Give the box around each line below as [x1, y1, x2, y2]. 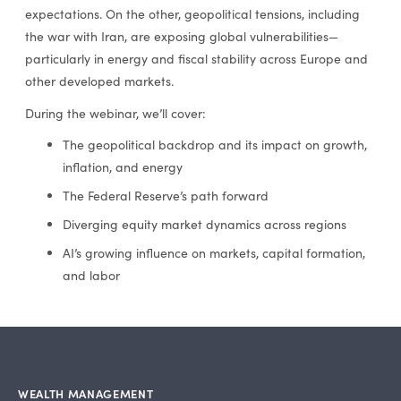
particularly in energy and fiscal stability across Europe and [24, 50, 368, 68]
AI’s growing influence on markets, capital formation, [62, 244, 365, 262]
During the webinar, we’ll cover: [24, 104, 206, 122]
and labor [62, 267, 120, 285]
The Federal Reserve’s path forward [62, 187, 269, 205]
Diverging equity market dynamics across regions [62, 216, 346, 234]
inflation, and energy [62, 158, 183, 176]
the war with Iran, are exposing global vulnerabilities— [24, 28, 338, 46]
